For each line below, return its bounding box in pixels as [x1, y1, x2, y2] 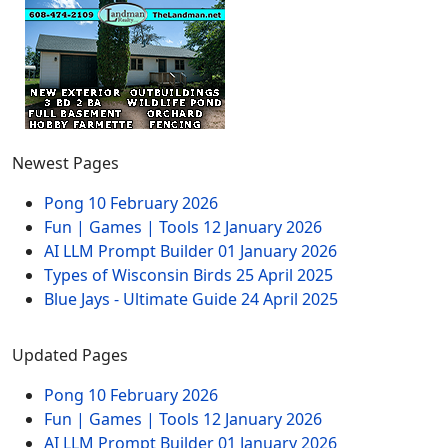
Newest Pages [12, 152, 119, 174]
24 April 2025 [241, 288, 338, 310]
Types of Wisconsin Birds [44, 264, 236, 286]
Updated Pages [12, 344, 128, 366]
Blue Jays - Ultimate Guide [44, 288, 241, 310]
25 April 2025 [236, 264, 333, 286]
